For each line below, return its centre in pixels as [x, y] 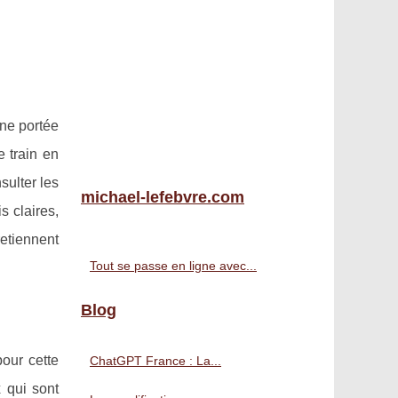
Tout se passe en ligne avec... [173, 266]
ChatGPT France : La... [155, 361]
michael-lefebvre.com [163, 197]
